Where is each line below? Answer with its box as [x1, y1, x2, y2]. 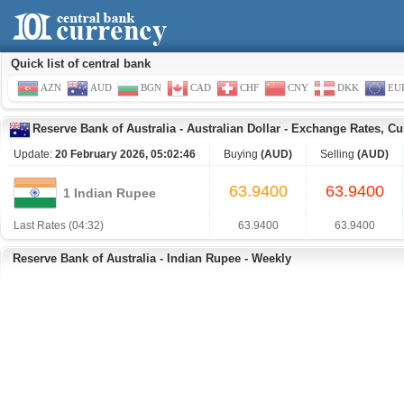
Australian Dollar [187, 122, 280, 135]
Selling [320, 148, 357, 161]
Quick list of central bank [11, 57, 151, 70]
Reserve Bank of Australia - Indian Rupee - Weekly [13, 252, 291, 265]
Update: [14, 148, 55, 161]
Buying [224, 148, 261, 161]
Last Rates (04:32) [14, 219, 104, 232]
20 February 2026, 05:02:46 [55, 148, 196, 161]
